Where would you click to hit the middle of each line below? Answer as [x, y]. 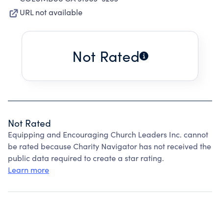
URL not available [51, 12]
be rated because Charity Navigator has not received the [110, 146]
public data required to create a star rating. [86, 158]
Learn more [28, 170]
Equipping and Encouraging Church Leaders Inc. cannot [108, 134]
